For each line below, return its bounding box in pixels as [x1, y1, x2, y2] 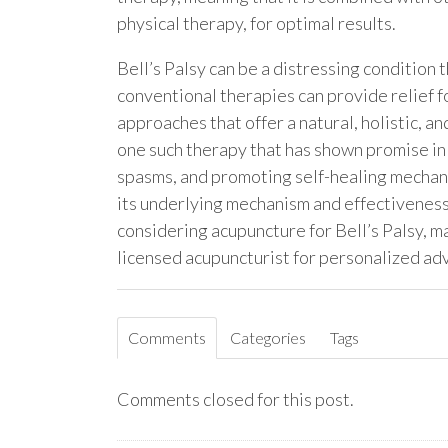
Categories [230, 328, 306, 347]
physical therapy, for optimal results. [117, 12, 396, 34]
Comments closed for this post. [117, 388, 354, 410]
